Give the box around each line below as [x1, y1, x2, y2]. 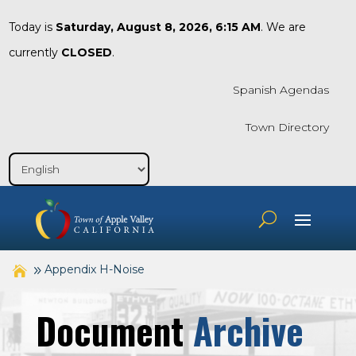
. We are [260, 20, 306, 34]
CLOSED [60, 45, 112, 60]
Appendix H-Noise [44, 262, 145, 277]
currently [8, 45, 61, 60]
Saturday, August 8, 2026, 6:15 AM [55, 20, 261, 34]
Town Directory [246, 120, 329, 134]
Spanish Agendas [233, 83, 329, 97]
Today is [8, 20, 56, 34]
